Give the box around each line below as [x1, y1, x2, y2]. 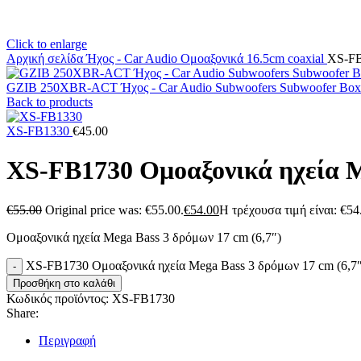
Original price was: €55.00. [45, 202, 184, 217]
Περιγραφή [39, 333, 96, 347]
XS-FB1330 [6, 123, 73, 138]
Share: [6, 305, 39, 320]
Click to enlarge [6, 36, 87, 51]
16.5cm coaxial [247, 51, 327, 65]
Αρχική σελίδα [6, 51, 86, 65]
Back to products [6, 94, 93, 109]
